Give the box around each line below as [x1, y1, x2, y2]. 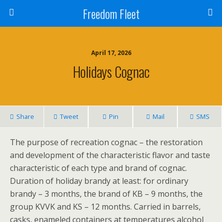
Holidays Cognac [72, 61, 150, 82]
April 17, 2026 [91, 49, 131, 57]
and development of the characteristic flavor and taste [10, 150, 210, 161]
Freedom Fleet [82, 4, 140, 22]
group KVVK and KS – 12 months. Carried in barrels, [10, 201, 201, 212]
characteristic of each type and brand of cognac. [10, 163, 187, 173]
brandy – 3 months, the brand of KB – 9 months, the [10, 188, 203, 199]
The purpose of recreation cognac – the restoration [10, 137, 203, 148]
